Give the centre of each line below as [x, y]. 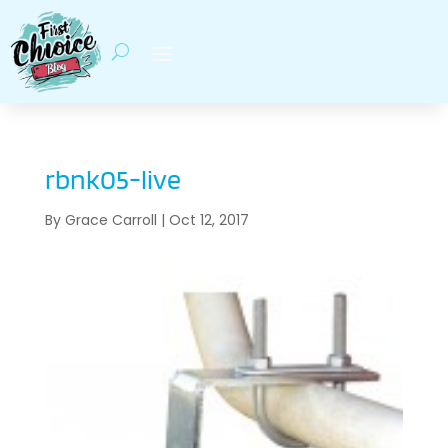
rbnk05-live [112, 179]
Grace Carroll [110, 220]
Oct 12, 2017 [208, 220]
